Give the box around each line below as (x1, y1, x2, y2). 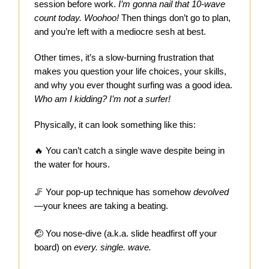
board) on (34, 242, 74, 253)
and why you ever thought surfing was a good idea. (34, 80, 232, 91)
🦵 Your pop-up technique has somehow (34, 187, 193, 198)
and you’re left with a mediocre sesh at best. (34, 26, 206, 37)
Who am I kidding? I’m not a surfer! (34, 94, 171, 104)
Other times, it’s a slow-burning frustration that (34, 52, 214, 63)
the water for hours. (34, 159, 110, 170)
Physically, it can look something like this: (34, 119, 196, 130)
